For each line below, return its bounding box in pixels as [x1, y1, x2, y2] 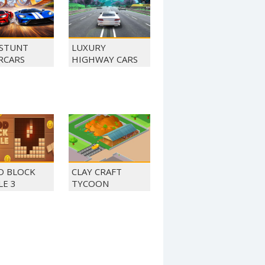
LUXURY [72, 41, 106, 53]
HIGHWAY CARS [72, 53, 138, 65]
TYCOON [72, 177, 109, 189]
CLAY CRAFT [72, 166, 122, 177]
